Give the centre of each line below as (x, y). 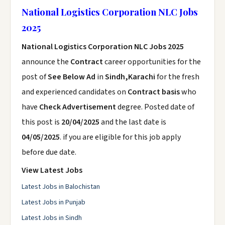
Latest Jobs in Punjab (53, 202)
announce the (46, 62)
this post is (41, 122)
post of (35, 77)
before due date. (49, 152)
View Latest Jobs (52, 170)
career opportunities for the (152, 62)
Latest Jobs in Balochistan (61, 187)
